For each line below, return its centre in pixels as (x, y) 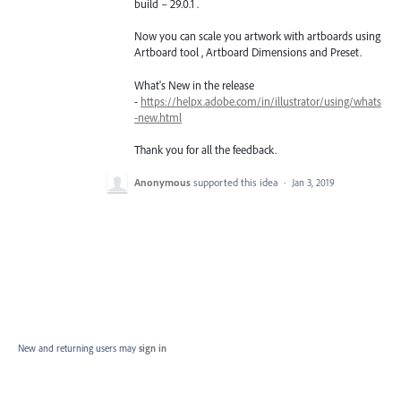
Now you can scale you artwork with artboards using (257, 36)
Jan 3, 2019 (313, 182)
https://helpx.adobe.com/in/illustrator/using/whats (261, 101)
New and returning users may (78, 348)
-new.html (158, 117)
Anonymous (162, 182)
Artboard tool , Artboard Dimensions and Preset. (248, 52)
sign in (153, 348)
